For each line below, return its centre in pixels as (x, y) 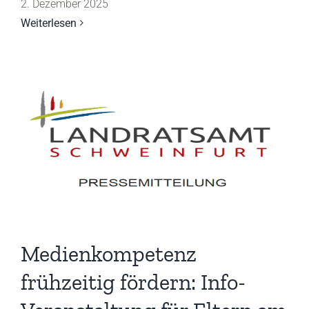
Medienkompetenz (109, 253)
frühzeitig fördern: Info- (133, 282)
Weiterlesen (49, 23)
